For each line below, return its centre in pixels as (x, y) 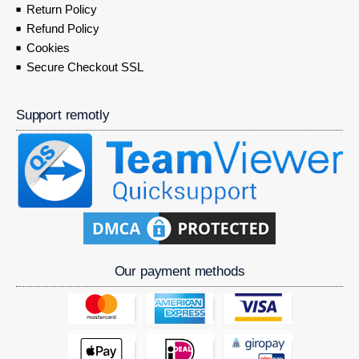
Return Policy (61, 10)
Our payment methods (179, 271)
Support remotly (63, 115)
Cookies (48, 48)
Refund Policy (63, 29)
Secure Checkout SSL (85, 67)
